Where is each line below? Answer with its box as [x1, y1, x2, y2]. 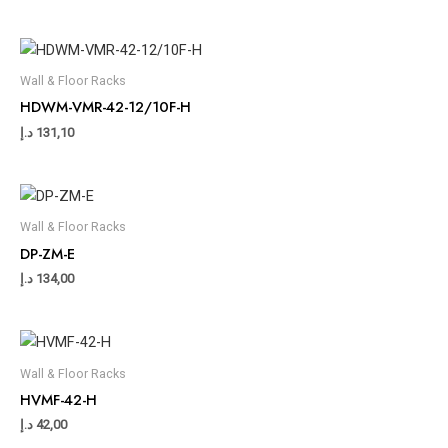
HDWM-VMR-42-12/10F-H [20, 96, 191, 118]
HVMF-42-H [20, 388, 97, 410]
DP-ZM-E [20, 242, 75, 264]
